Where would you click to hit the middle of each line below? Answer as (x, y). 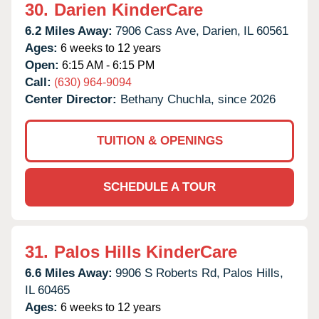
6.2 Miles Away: (69, 31)
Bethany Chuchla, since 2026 (198, 99)
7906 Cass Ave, (157, 31)
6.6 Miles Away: (69, 273)
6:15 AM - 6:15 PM (107, 65)
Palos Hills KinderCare (146, 251)
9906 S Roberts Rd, (168, 273)
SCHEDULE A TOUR (159, 187)
